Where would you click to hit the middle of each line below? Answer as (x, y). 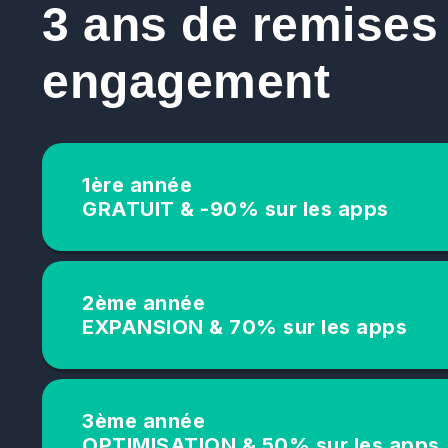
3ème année (143, 420)
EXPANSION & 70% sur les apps (244, 326)
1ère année (137, 184)
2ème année (143, 302)
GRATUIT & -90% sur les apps (235, 208)
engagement (186, 82)
